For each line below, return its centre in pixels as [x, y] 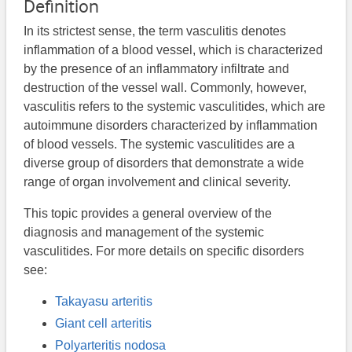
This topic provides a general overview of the [148, 214]
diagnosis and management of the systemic [144, 233]
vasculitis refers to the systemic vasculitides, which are [175, 107]
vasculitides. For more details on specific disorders [164, 251]
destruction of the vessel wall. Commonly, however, [165, 88]
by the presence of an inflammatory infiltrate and [157, 69]
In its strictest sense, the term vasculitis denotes [155, 31]
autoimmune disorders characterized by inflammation [171, 126]
